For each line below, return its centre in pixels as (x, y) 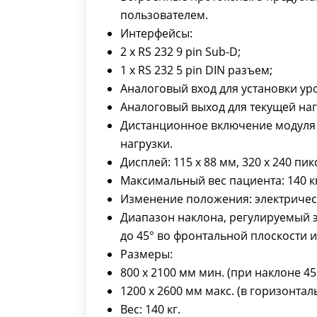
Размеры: (146, 254)
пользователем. (164, 15)
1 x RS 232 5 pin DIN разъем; (198, 70)
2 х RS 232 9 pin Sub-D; (182, 52)
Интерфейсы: (156, 33)
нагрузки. (146, 144)
